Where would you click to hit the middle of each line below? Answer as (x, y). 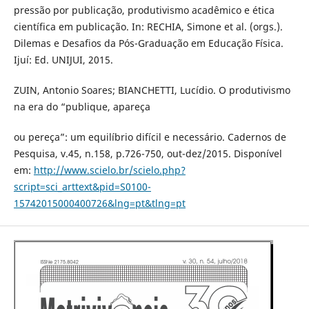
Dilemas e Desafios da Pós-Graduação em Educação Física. (148, 43)
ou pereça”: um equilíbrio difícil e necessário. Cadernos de (150, 137)
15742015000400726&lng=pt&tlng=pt (99, 203)
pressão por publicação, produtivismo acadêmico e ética (144, 10)
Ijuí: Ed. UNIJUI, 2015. (63, 60)
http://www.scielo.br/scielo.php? (109, 170)
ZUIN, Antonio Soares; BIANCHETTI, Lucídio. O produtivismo (152, 90)
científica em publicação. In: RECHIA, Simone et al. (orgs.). (148, 27)
